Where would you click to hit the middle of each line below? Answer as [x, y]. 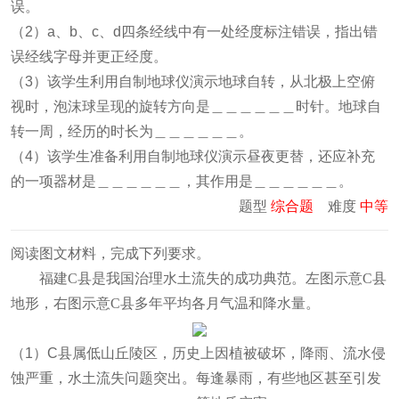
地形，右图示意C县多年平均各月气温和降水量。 [165, 303]
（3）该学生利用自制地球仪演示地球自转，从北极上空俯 [193, 81]
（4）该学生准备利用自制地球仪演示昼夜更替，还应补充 [193, 156]
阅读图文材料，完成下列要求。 [110, 253]
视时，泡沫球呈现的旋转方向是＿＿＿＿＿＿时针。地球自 [196, 106]
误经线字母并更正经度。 [89, 57]
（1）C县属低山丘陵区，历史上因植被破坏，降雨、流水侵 [198, 353]
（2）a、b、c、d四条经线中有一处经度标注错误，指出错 [194, 32]
